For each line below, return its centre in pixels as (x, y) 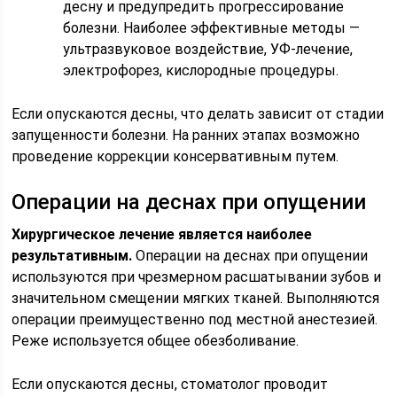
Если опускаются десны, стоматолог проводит (170, 384)
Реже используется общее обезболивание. (156, 341)
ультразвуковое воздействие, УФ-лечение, (208, 49)
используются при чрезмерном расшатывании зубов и (197, 277)
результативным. (72, 256)
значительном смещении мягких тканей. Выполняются (196, 298)
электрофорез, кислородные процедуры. (201, 70)
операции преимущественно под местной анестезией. (195, 319)
